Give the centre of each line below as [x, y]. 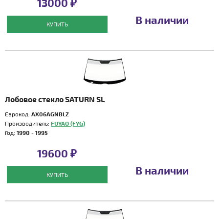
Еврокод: [18, 114]
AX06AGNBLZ [50, 114]
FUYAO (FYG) [68, 123]
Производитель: [28, 123]
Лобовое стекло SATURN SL [55, 99]
